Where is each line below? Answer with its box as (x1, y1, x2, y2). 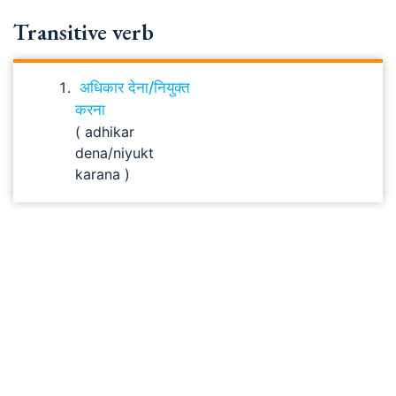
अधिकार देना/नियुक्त (80, 79, 190, 96)
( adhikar (75, 123, 134, 141)
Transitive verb (13, 17, 154, 47)
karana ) (75, 165, 130, 183)
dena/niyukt (75, 144, 154, 162)
